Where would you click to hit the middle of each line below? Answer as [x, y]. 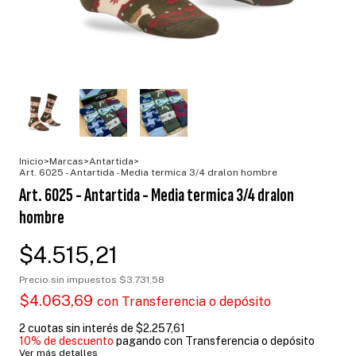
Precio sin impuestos [69, 279]
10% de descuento [66, 341]
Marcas [66, 161]
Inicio [31, 161]
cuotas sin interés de [82, 328]
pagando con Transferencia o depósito [214, 341]
